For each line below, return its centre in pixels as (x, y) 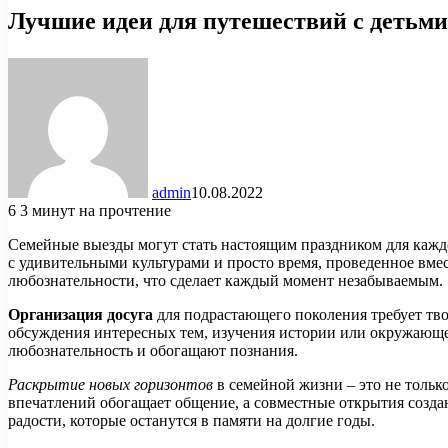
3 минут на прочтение (95, 210)
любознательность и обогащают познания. (153, 350)
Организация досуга (80, 314)
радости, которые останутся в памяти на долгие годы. (191, 420)
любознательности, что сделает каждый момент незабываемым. (225, 280)
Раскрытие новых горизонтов (110, 384)
